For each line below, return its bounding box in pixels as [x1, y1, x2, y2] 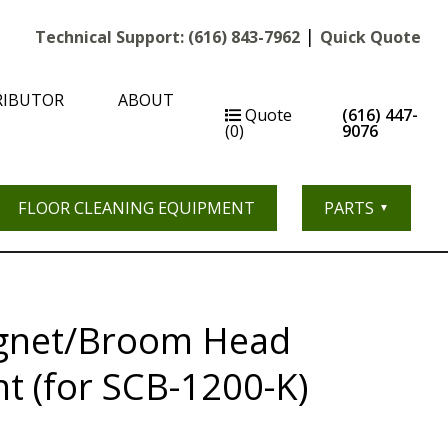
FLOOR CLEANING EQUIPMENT [18, 196, 256, 219]
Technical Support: [35, 25, 189, 48]
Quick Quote [320, 25, 422, 48]
